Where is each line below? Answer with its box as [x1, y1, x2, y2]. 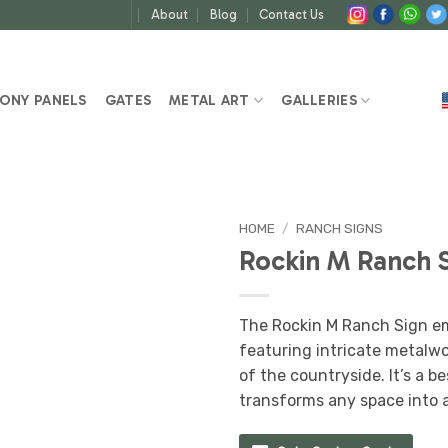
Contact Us [259, 7, 325, 22]
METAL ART [169, 91, 250, 109]
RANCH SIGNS [296, 220, 384, 236]
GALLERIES [281, 91, 357, 109]
